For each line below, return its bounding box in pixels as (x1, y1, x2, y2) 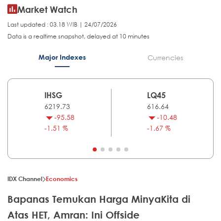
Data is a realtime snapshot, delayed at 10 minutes (7, 32, 149, 41)
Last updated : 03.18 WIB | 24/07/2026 (7, 20, 117, 29)
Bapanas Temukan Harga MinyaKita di (7, 193, 190, 205)
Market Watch (17, 4, 77, 15)
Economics (46, 175, 77, 183)
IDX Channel (7, 175, 42, 183)
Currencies (147, 53, 183, 63)
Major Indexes (38, 53, 86, 62)
